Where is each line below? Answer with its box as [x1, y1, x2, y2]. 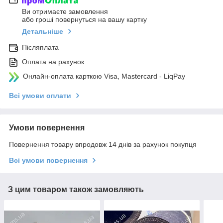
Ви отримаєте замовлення [22, 7, 108, 16]
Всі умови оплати [9, 92, 71, 100]
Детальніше [22, 27, 63, 36]
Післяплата [22, 43, 59, 52]
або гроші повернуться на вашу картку [22, 15, 147, 24]
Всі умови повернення [9, 156, 88, 165]
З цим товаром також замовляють [8, 185, 144, 194]
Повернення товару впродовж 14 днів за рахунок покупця [9, 140, 197, 149]
